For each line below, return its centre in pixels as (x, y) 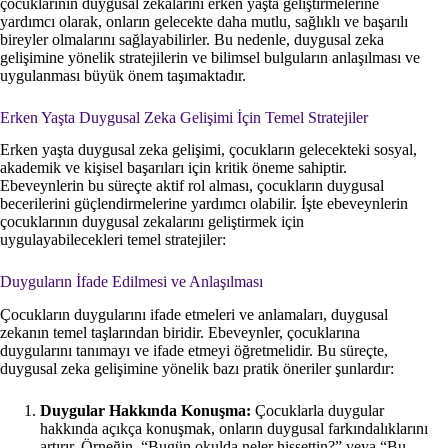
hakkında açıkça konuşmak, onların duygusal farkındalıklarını (234, 429)
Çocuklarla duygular (317, 411)
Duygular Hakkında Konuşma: (145, 411)
